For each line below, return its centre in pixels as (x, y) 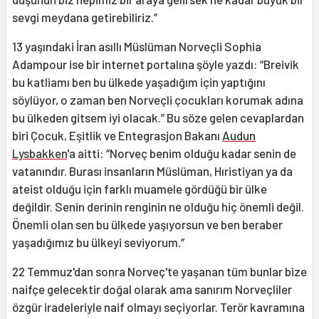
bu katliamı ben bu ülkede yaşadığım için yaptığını (139, 82)
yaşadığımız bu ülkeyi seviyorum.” (98, 242)
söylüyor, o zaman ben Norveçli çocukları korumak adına (158, 100)
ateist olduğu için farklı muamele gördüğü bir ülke (140, 189)
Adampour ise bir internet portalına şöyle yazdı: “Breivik (156, 64)
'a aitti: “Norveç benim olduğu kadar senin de (182, 153)
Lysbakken (40, 153)
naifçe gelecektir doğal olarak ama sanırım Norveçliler (152, 289)
